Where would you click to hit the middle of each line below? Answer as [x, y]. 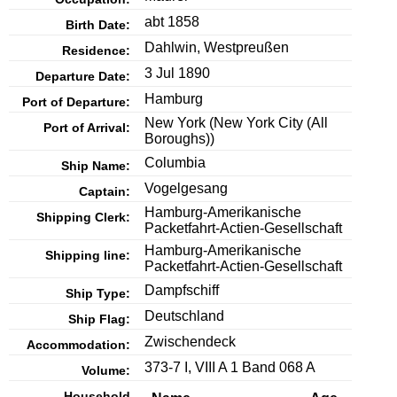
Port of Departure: [76, 102]
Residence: [96, 51]
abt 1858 [172, 22]
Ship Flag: [99, 319]
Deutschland [184, 316]
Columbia [175, 163]
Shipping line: [88, 256]
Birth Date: [98, 25]
